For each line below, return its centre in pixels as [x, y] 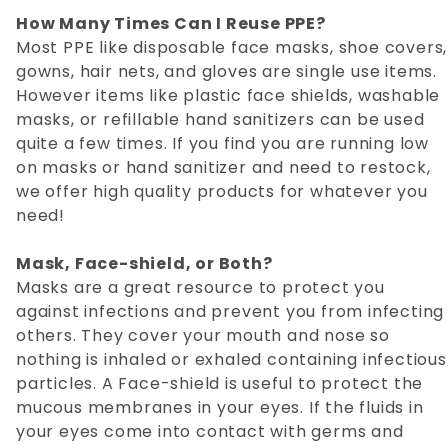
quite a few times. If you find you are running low [222, 144]
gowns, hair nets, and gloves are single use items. [226, 72]
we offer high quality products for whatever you [222, 192]
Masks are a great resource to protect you [200, 288]
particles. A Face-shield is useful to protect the [220, 384]
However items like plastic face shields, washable [228, 96]
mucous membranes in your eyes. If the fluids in [220, 408]
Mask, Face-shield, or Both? [144, 264]
